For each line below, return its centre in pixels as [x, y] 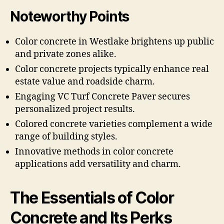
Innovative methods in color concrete [94, 152]
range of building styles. [66, 137]
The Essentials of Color [92, 198]
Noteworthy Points [70, 17]
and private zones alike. [66, 54]
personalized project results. [75, 109]
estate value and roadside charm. [85, 82]
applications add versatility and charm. [98, 164]
